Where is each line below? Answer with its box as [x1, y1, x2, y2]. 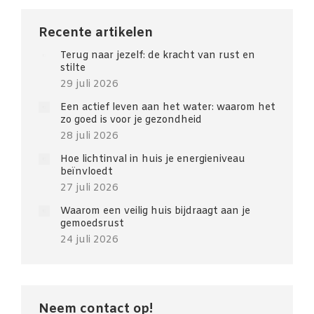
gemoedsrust [60, 217, 124, 231]
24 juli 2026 [60, 233, 118, 247]
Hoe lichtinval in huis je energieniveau [60, 153, 245, 166]
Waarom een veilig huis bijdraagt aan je [60, 205, 250, 218]
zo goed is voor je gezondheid [60, 114, 202, 127]
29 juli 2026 [60, 78, 118, 91]
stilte [60, 62, 86, 75]
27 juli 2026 [60, 182, 118, 195]
